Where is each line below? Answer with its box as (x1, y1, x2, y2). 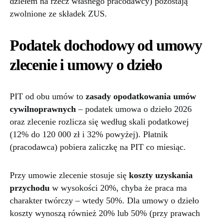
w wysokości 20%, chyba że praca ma (50, 183, 187, 193)
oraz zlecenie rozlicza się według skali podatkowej (10, 117, 189, 127)
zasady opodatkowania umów (86, 91, 196, 102)
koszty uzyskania (129, 170, 193, 181)
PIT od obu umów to (10, 91, 86, 102)
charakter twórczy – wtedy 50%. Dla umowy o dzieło (10, 196, 199, 206)
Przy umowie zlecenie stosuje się (10, 170, 129, 181)
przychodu (10, 183, 50, 193)
